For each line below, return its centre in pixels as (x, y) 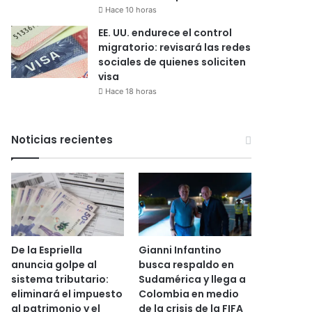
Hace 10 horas (131, 9)
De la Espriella (47, 250)
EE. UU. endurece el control (165, 32)
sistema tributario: (60, 280)
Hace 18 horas (131, 91)
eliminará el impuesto (67, 294)
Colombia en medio (188, 294)
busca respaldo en (186, 265)
